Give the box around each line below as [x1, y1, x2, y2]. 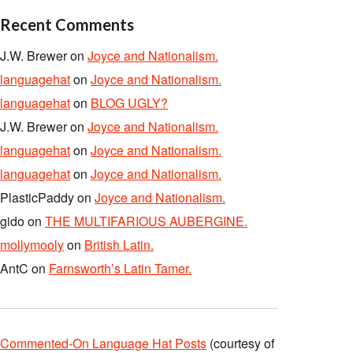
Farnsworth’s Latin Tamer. [49, 259, 191, 277]
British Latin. [84, 236, 154, 254]
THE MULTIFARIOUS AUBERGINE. [45, 212, 247, 230]
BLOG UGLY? [91, 94, 168, 112]
